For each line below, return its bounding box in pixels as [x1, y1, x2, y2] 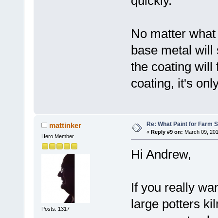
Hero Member [41, 133, 74, 139]
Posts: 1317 [41, 206, 70, 212]
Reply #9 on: [150, 128, 183, 135]
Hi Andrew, [130, 146, 191, 162]
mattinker [49, 121, 82, 129]
